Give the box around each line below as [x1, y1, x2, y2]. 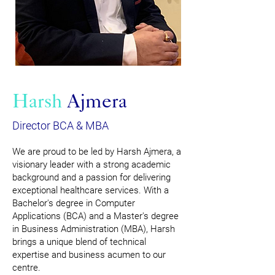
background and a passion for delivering [12, 172, 171, 183]
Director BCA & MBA [12, 119, 109, 132]
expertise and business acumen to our [12, 249, 166, 260]
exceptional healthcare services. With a [12, 185, 169, 196]
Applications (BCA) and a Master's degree [12, 211, 179, 222]
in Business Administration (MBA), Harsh [12, 223, 175, 234]
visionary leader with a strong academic [12, 159, 171, 170]
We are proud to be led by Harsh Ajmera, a [12, 146, 181, 157]
